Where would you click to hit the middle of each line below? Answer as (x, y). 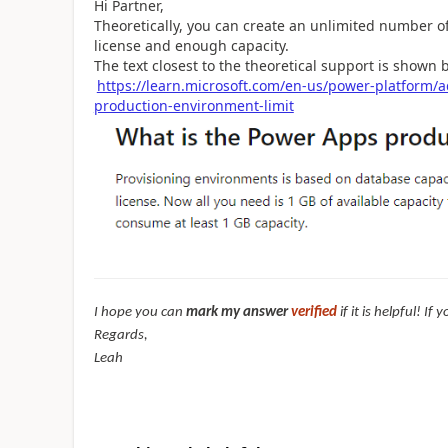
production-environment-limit (193, 105)
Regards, (120, 335)
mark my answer (238, 312)
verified (313, 312)
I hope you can (139, 312)
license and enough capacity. (191, 45)
